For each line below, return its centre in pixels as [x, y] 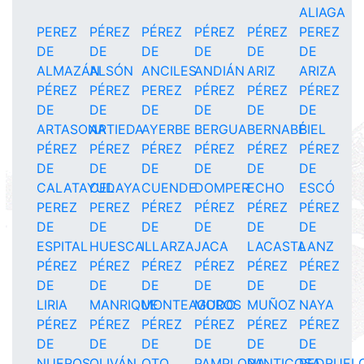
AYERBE [167, 129]
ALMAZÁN [68, 71]
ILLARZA [168, 246]
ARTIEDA [116, 129]
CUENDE [169, 188]
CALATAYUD [76, 188]
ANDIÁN [219, 71]
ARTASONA [71, 129]
